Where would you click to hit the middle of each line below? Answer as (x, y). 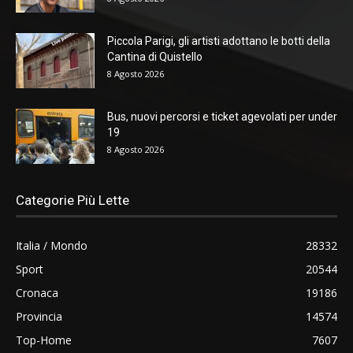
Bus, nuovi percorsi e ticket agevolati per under (222, 116)
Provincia (39, 316)
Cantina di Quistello (155, 56)
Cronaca (37, 292)
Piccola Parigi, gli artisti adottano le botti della (219, 41)
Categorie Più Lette (72, 200)
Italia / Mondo (52, 245)
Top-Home (44, 340)
